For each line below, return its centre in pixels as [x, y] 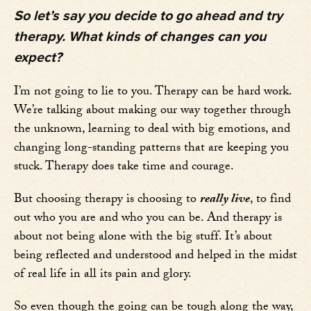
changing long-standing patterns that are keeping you [151, 149]
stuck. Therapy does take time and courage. [124, 168]
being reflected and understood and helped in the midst [155, 257]
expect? [38, 58]
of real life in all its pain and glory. [103, 276]
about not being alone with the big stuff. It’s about [143, 238]
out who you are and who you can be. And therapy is [148, 219]
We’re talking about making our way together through [152, 112]
